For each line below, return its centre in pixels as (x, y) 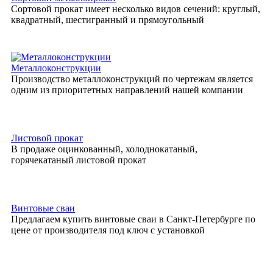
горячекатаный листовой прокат (79, 160)
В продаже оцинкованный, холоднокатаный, (104, 149)
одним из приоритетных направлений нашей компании (127, 90)
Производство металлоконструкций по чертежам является (132, 79)
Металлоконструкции (56, 68)
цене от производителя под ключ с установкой (108, 230)
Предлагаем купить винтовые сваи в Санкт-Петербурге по (133, 219)
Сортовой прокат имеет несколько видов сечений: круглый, (136, 9)
